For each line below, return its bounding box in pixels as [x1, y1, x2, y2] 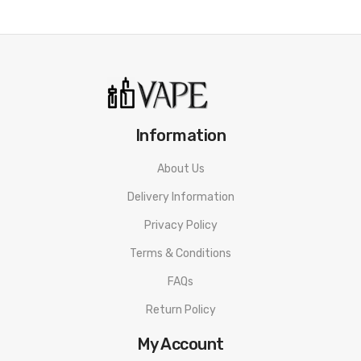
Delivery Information [127, 189, 234, 204]
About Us [156, 161, 205, 176]
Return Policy [145, 302, 216, 317]
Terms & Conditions [130, 246, 231, 260]
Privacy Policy [143, 218, 218, 232]
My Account [137, 334, 224, 354]
